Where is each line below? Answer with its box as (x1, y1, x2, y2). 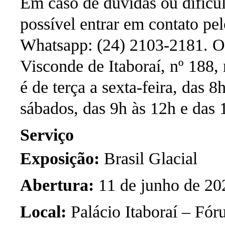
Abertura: (20, 175, 94, 194)
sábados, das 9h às (20, 99, 146, 118)
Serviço (20, 125, 74, 144)
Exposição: (20, 149, 99, 168)
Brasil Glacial (99, 149, 197, 168)
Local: (20, 202, 66, 221)
